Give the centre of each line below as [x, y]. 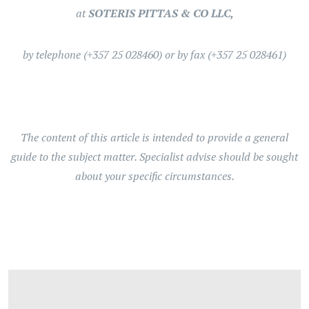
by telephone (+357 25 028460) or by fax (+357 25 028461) [154, 54]
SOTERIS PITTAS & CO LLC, [161, 13]
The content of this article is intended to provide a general [154, 137]
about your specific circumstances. [154, 176]
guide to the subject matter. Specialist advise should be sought [154, 157]
